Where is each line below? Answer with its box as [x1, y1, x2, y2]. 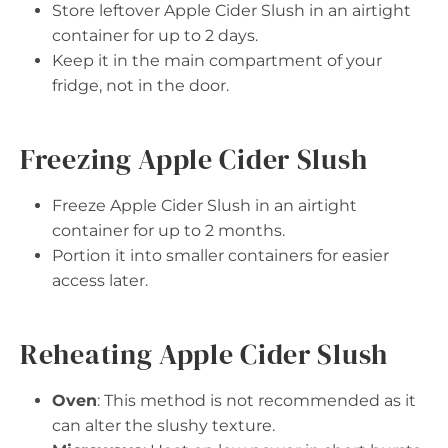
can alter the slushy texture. [52, 416, 275, 435]
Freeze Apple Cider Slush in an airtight [52, 196, 357, 215]
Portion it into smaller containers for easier [52, 246, 389, 265]
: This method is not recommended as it [97, 391, 416, 410]
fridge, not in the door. [52, 76, 229, 95]
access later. [52, 271, 148, 290]
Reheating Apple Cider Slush [20, 335, 388, 373]
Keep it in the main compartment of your [52, 51, 382, 70]
